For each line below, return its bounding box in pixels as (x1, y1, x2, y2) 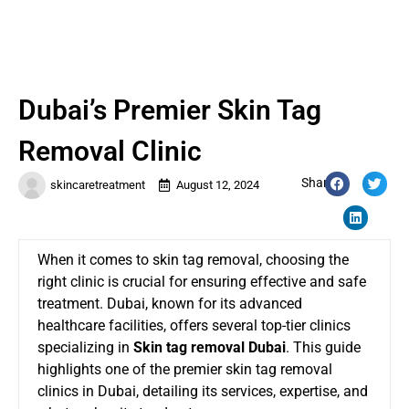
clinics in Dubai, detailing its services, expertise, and (37, 382, 368, 400)
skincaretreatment (50, 177, 145, 192)
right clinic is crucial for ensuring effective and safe (37, 272, 366, 290)
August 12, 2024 (176, 177, 259, 192)
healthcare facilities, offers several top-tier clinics (37, 316, 351, 334)
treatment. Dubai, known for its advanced (37, 294, 302, 312)
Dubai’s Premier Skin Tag (18, 93, 321, 126)
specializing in (37, 338, 133, 356)
